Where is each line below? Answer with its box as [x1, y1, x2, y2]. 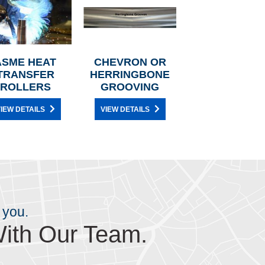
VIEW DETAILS [100, 105, 150, 114]
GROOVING [101, 81, 159, 93]
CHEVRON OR [93, 56, 166, 69]
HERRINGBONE [90, 69, 170, 81]
